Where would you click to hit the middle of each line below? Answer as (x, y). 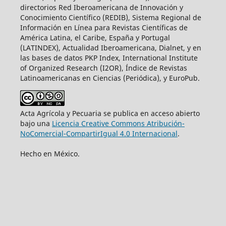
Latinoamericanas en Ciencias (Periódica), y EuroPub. (110, 78)
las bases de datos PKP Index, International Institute (109, 58)
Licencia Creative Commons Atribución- (118, 124)
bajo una (36, 124)
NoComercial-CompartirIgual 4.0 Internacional (99, 134)
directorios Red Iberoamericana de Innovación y (101, 8)
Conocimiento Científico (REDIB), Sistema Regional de (110, 18)
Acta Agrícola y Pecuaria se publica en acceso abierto (110, 114)
